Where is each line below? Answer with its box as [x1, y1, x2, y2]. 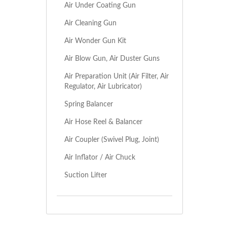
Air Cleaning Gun [64, 19, 117, 27]
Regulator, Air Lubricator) [64, 83, 142, 90]
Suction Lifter [64, 171, 107, 179]
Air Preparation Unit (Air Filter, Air [64, 72, 169, 80]
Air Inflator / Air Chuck [64, 154, 135, 161]
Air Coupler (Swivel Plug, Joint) [64, 136, 159, 143]
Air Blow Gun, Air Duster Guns [64, 55, 160, 62]
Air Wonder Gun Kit [64, 37, 126, 45]
